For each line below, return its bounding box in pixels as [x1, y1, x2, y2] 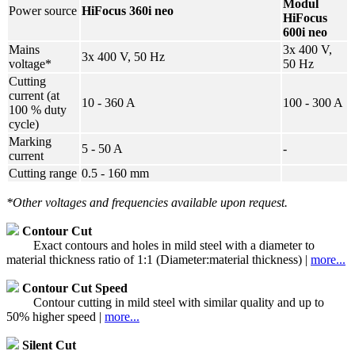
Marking [9, 134, 52, 148]
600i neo [283, 25, 327, 39]
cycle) [9, 116, 39, 131]
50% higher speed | [6, 309, 105, 323]
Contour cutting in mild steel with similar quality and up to [30, 295, 324, 309]
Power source [9, 3, 77, 17]
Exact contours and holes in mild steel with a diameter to [30, 238, 315, 252]
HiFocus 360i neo [82, 3, 174, 17]
